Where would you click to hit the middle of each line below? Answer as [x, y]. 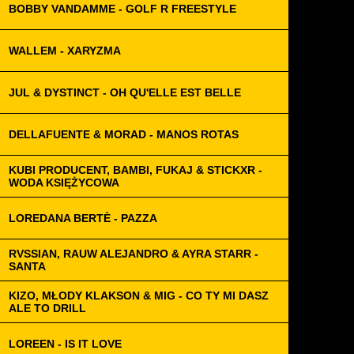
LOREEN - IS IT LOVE [65, 344]
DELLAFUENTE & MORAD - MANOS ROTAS [124, 134]
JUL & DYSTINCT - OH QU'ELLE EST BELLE [125, 92]
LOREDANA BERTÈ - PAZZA [83, 218]
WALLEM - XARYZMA [65, 51]
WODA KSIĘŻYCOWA [64, 183]
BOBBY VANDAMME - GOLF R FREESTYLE [122, 9]
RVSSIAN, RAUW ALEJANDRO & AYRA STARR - [134, 254]
